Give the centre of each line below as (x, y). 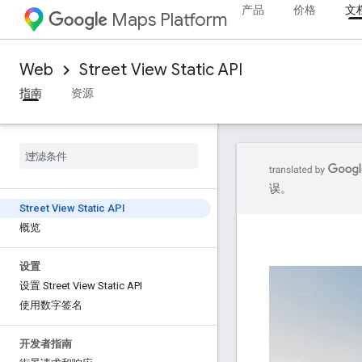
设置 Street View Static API (81, 286)
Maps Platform (169, 20)
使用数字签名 (51, 305)
